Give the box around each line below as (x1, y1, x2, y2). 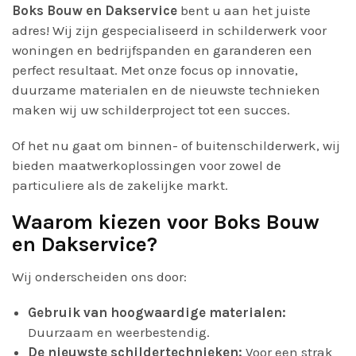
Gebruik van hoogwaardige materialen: (28, 304, 286, 320)
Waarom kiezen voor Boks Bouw (12, 210, 319, 234)
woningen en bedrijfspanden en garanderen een (12, 42, 312, 58)
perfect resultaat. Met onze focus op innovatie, (12, 62, 298, 78)
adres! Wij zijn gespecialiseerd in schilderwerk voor (12, 22, 327, 38)
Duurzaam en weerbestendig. (28, 324, 210, 340)
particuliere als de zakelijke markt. (12, 177, 228, 193)
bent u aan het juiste (177, 2, 311, 18)
